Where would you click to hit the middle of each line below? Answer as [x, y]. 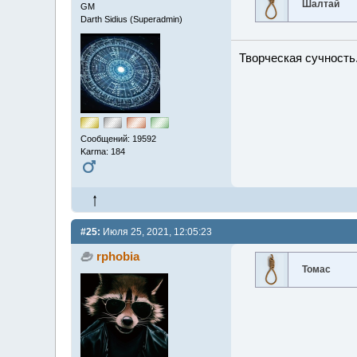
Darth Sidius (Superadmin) [131, 19]
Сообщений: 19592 [118, 138]
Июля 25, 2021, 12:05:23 [156, 232]
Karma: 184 [102, 151]
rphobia [118, 257]
